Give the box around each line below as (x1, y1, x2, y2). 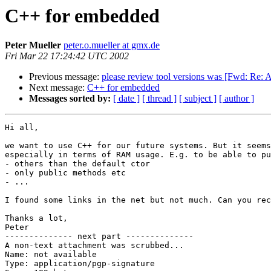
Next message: (29, 82, 87, 93)
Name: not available (5, 250, 97, 260)
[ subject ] (179, 93, 217, 104)
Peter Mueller (5, 40, 61, 51)
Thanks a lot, (5, 214, 68, 223)
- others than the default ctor (5, 159, 150, 169)
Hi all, (5, 123, 39, 132)
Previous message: (29, 71, 102, 82)
